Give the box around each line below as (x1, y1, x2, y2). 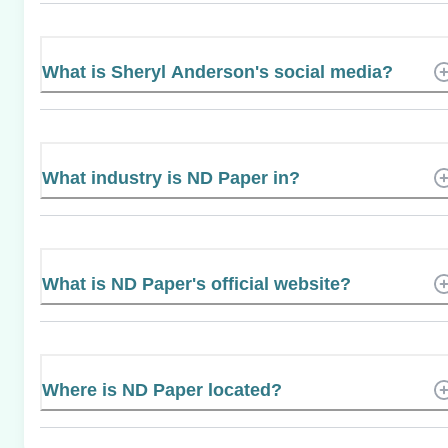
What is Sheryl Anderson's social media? (42, 61, 393, 82)
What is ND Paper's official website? (42, 273, 351, 294)
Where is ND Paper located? (42, 379, 282, 400)
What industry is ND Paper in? (42, 167, 300, 188)
